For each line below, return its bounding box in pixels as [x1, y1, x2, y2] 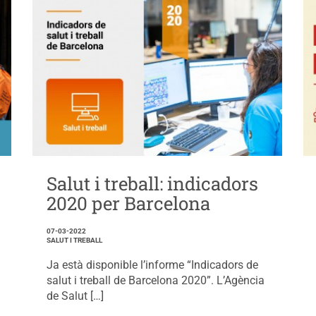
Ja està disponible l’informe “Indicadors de [46, 257, 258, 272]
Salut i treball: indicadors [46, 171, 258, 195]
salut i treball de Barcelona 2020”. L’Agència [46, 273, 265, 287]
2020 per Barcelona [46, 190, 210, 215]
